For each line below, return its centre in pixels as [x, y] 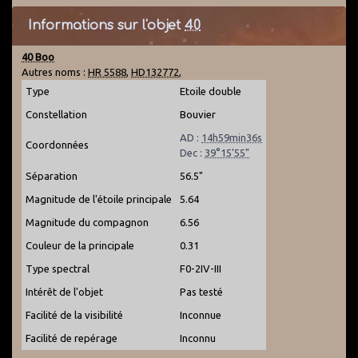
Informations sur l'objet [106, 26]
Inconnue [201, 315]
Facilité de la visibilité [74, 315]
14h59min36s [232, 137]
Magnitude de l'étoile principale [99, 199]
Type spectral [58, 268]
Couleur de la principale [80, 245]
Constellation [56, 114]
